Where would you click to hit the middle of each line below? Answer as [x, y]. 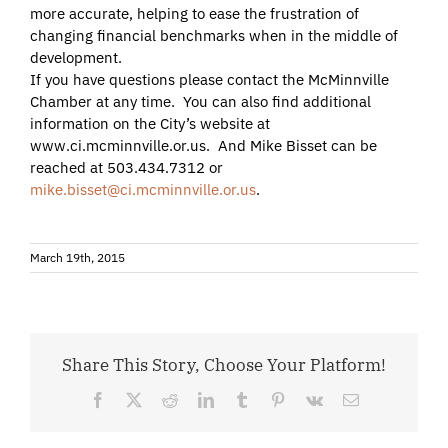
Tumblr [271, 398]
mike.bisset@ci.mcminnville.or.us [143, 190]
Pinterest [311, 398]
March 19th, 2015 [77, 258]
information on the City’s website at [150, 124]
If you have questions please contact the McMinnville [209, 80]
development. [76, 58]
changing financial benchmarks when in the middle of [214, 36]
